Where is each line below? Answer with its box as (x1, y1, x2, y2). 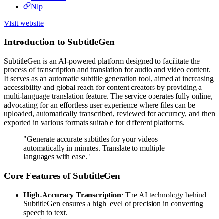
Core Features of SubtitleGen (4, 170, 120, 181)
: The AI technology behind (121, 190, 206, 199)
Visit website (4, 19, 44, 27)
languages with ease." (23, 153, 90, 161)
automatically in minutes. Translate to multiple (23, 144, 165, 153)
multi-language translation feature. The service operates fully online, (4, 92, 213, 101)
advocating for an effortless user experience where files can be (4, 101, 195, 109)
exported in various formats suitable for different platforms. (4, 118, 185, 127)
